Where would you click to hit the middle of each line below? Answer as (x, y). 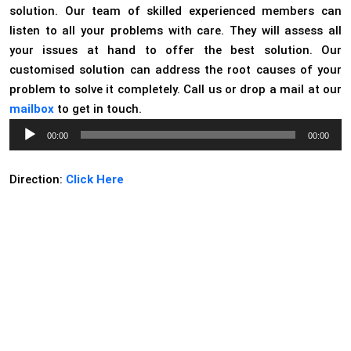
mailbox (32, 109)
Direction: (38, 180)
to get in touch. (98, 109)
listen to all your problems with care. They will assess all (175, 31)
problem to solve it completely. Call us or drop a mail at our (175, 90)
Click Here (95, 180)
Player (24, 140)
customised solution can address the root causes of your (175, 70)
